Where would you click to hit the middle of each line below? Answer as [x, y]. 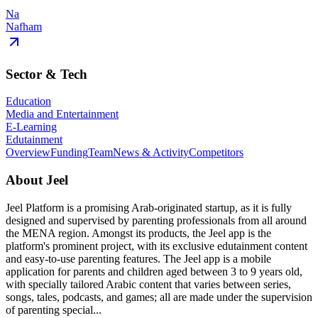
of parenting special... [54, 309]
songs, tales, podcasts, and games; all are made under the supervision [159, 297]
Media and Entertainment [62, 114]
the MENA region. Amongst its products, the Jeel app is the [138, 233]
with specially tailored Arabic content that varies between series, [148, 284]
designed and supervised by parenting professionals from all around [156, 220]
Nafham [24, 26]
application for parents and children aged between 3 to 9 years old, [154, 271]
